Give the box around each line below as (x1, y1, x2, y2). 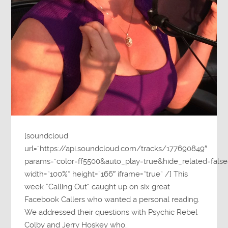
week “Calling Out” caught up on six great (24, 182, 170, 192)
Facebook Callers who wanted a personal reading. (24, 195, 200, 205)
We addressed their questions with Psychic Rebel (24, 208, 198, 217)
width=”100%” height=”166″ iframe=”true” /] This (24, 169, 188, 179)
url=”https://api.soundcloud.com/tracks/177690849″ (24, 144, 208, 154)
